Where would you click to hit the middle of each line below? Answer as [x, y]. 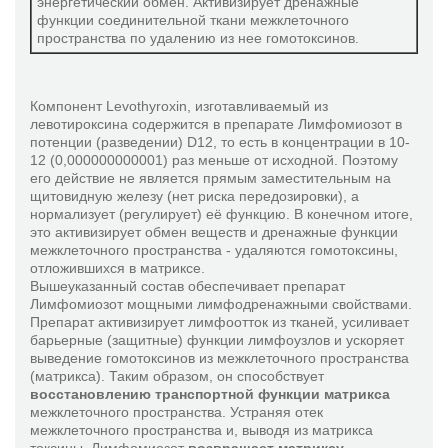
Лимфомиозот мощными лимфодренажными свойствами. [221, 304]
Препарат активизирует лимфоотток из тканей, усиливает [219, 322]
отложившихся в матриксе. [117, 268]
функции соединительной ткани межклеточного [193, 20]
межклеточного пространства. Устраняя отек [176, 412]
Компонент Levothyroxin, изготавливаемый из [179, 106]
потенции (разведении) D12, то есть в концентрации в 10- [220, 142]
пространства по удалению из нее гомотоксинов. [198, 38]
